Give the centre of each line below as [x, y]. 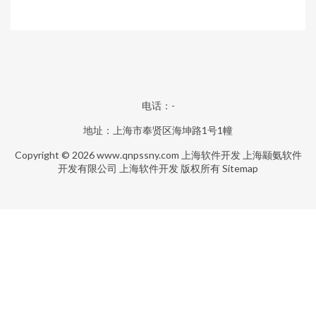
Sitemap [240, 168]
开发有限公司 [87, 168]
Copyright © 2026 [55, 155]
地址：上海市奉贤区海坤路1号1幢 [158, 130]
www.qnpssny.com [138, 155]
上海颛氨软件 [272, 155]
